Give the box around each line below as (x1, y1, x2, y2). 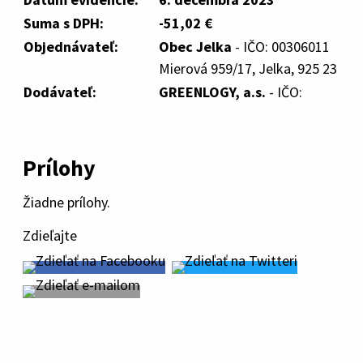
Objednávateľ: (23, 37, 118, 56)
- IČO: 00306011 (232, 37, 330, 56)
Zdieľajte (23, 225, 77, 245)
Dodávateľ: (23, 83, 96, 101)
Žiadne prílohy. (23, 193, 110, 211)
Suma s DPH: (23, 14, 104, 32)
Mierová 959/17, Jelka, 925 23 (159, 59, 337, 78)
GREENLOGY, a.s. (159, 83, 266, 101)
